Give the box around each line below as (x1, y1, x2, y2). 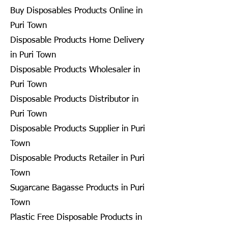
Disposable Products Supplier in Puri (10, 124, 145, 133)
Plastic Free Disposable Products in (10, 213, 142, 222)
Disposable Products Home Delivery (10, 36, 144, 45)
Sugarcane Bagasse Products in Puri (10, 183, 145, 192)
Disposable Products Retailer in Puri (10, 154, 145, 163)
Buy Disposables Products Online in (10, 6, 142, 15)
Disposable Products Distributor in (10, 95, 138, 104)
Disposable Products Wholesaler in (10, 65, 140, 74)
